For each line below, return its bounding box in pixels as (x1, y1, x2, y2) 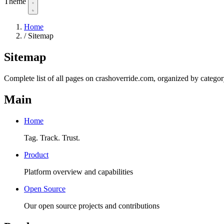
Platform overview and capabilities (24, 167, 133, 176)
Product (24, 150, 48, 159)
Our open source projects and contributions (24, 201, 159, 210)
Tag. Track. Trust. (24, 133, 80, 142)
